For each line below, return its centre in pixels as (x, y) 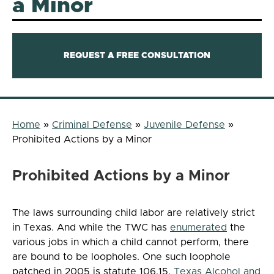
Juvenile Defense (184, 124)
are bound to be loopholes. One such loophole (121, 257)
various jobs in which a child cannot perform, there (131, 242)
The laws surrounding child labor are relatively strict (134, 213)
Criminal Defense (92, 124)
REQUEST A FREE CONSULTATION (137, 55)
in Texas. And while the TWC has (91, 227)
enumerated (198, 227)
